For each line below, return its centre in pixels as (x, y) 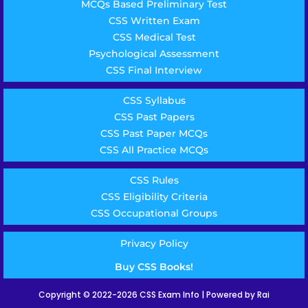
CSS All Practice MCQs (154, 150)
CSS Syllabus (154, 101)
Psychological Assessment (154, 54)
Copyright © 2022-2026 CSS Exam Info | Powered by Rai (154, 295)
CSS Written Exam (154, 21)
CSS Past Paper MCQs (154, 134)
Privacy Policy (154, 244)
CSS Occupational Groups (154, 213)
